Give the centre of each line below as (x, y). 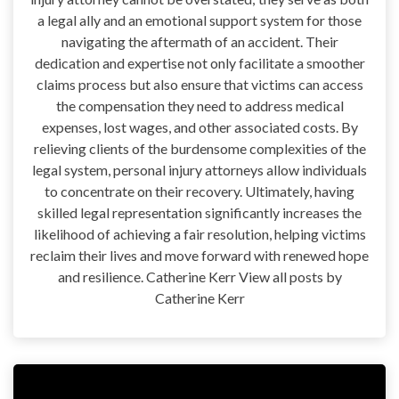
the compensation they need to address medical (199, 105)
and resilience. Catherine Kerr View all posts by (199, 276)
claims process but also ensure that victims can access (199, 84)
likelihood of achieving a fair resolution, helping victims (199, 233)
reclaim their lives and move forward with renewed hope (199, 255)
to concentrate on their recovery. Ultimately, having (199, 191)
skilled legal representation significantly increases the (199, 212)
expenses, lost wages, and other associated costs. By (199, 126)
